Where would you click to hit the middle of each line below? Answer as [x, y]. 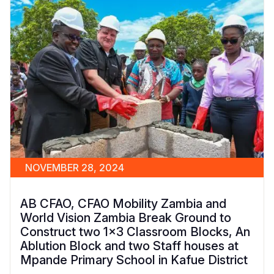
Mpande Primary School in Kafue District [134, 260]
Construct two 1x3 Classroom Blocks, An [135, 231]
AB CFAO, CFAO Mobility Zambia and [123, 203]
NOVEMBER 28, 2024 [75, 167]
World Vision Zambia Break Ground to [126, 217]
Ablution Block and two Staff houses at [129, 246]
